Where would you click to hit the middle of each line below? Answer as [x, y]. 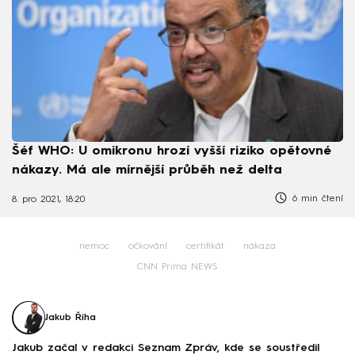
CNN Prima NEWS [177, 267]
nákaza [260, 246]
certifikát [205, 246]
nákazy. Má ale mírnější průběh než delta [147, 170]
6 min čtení [316, 198]
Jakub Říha [71, 317]
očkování [148, 246]
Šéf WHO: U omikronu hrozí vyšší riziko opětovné [172, 151]
